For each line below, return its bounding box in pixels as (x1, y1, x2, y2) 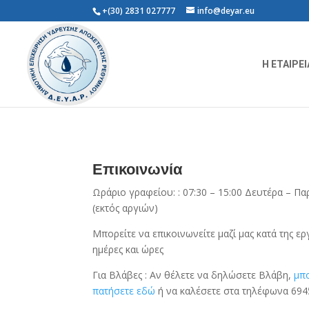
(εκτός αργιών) (92, 201, 159, 215)
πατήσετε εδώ (92, 283, 156, 297)
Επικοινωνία (92, 160, 183, 178)
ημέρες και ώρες (92, 242, 164, 256)
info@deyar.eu (197, 5, 255, 17)
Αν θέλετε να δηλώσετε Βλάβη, (150, 268, 295, 281)
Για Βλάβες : (92, 268, 150, 281)
